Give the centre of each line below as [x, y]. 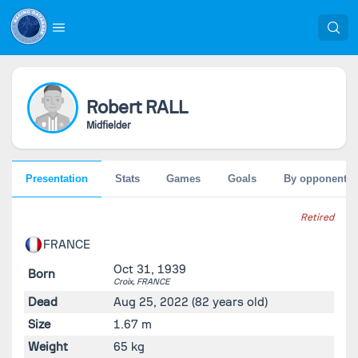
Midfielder [108, 125]
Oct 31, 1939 [150, 269]
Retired [317, 217]
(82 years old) [228, 302]
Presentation [56, 178]
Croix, [125, 281]
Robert [113, 107]
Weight [48, 346]
